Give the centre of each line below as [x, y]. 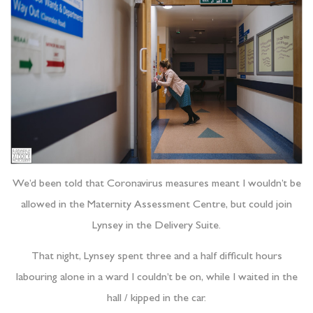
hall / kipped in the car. [156, 299]
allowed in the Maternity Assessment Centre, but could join [156, 205]
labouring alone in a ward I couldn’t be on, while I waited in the [156, 278]
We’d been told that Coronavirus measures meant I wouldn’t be [156, 184]
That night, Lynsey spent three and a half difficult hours [156, 257]
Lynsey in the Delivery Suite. [156, 226]
